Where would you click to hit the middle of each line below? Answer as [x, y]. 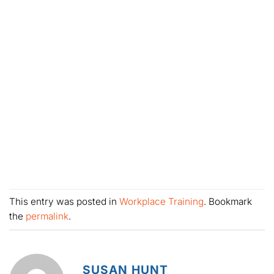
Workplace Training [161, 201]
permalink [47, 216]
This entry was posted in [64, 201]
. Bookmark [228, 201]
